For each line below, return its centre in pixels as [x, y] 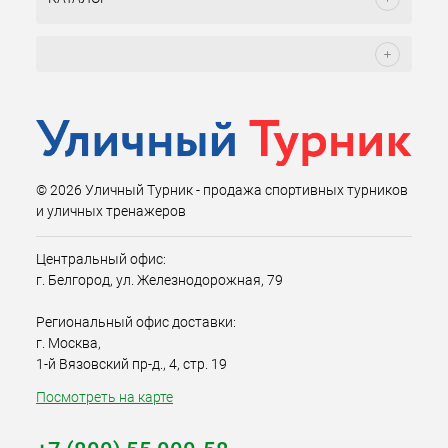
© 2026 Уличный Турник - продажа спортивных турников [222, 190]
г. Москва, [68, 343]
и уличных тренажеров [111, 211]
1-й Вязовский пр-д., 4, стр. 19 [131, 364]
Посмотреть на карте [104, 397]
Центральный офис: [101, 259]
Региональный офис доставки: [136, 322]
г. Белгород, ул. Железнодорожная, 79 [159, 280]
